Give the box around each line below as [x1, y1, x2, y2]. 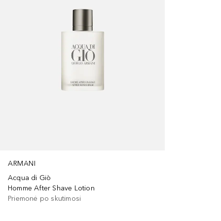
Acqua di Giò [8, 173, 51, 182]
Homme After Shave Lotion [8, 184, 95, 192]
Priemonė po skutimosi [8, 194, 81, 203]
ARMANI [8, 159, 36, 168]
